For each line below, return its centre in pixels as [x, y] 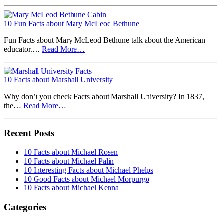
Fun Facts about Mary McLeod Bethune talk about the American [105, 40]
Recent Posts [29, 133]
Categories [25, 207]
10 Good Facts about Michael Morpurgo [87, 179]
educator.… [23, 49]
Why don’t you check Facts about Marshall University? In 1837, [104, 96]
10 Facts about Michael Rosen [71, 152]
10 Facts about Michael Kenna [71, 188]
